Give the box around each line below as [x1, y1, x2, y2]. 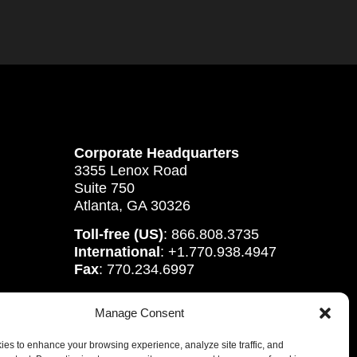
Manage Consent [94, 305, 184, 320]
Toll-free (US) [74, 226, 164, 243]
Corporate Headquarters [74, 144, 240, 161]
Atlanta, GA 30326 [74, 197, 191, 214]
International [74, 244, 161, 261]
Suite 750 [74, 179, 135, 196]
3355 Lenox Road [74, 162, 188, 178]
